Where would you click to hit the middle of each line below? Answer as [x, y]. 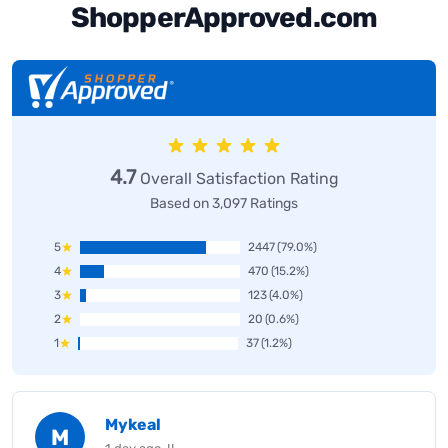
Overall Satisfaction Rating [237, 179]
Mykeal [133, 425]
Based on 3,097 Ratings [224, 204]
